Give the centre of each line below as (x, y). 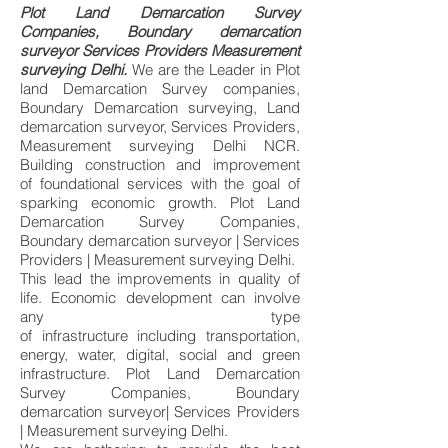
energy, (49, 354)
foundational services (111, 183)
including (167, 335)
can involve (255, 297)
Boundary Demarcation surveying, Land (160, 107)
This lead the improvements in (129, 278)
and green (258, 354)
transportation (251, 335)
